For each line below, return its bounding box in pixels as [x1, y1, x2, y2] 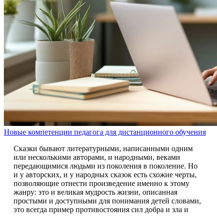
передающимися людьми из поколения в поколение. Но [14, 162, 198, 170]
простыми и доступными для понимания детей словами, [14, 197, 201, 205]
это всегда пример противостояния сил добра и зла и [14, 205, 188, 214]
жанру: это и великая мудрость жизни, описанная [14, 188, 177, 197]
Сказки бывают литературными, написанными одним [14, 144, 193, 153]
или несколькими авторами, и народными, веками [14, 153, 180, 162]
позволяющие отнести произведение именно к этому [14, 179, 189, 188]
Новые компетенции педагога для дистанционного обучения [4, 128, 206, 137]
